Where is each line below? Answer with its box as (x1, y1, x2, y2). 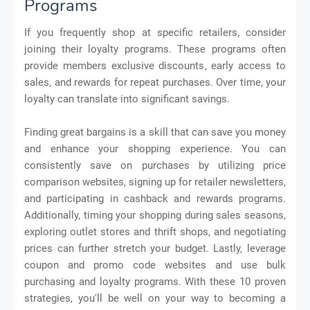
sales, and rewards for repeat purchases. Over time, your (24, 75, 286, 89)
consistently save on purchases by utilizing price (24, 158, 286, 172)
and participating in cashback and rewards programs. (24, 192, 286, 205)
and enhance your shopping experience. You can (24, 142, 286, 155)
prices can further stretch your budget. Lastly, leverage (24, 241, 286, 255)
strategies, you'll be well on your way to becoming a (24, 291, 286, 304)
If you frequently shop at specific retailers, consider (24, 26, 286, 39)
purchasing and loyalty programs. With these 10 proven (24, 275, 286, 288)
